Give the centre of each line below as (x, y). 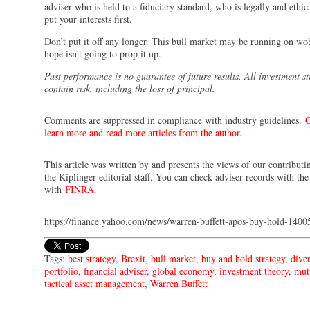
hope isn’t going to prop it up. (103, 54)
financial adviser (115, 271)
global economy (183, 271)
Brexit (133, 258)
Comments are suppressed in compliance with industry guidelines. (175, 120)
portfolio (61, 271)
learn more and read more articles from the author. (143, 133)
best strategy (92, 258)
